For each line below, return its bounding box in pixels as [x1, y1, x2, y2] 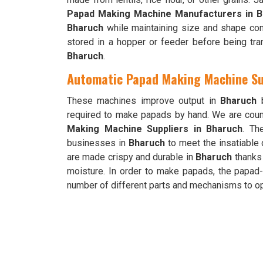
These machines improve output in [67, 95, 221, 106]
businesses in [67, 137, 129, 149]
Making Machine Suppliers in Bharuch [67, 123, 243, 134]
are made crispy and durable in [67, 151, 196, 163]
